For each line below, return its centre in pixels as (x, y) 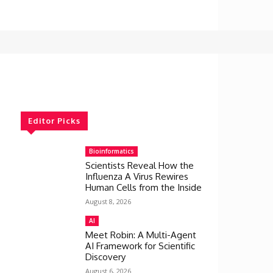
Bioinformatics (112, 151)
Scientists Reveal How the (140, 165)
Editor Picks (54, 121)
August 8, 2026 (108, 201)
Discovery (105, 257)
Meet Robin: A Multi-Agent (141, 235)
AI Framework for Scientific (140, 246)
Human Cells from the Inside (144, 187)
